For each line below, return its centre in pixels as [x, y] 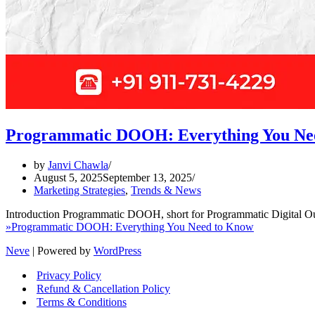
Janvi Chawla [78, 165]
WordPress [117, 250]
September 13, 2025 [147, 177]
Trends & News [166, 190]
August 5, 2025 [68, 177]
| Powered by [62, 250]
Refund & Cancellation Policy [103, 288]
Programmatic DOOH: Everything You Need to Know [133, 226]
